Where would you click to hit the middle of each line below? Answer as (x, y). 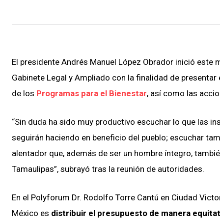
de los (24, 94)
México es (31, 213)
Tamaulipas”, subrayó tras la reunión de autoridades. (108, 169)
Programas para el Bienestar (92, 94)
